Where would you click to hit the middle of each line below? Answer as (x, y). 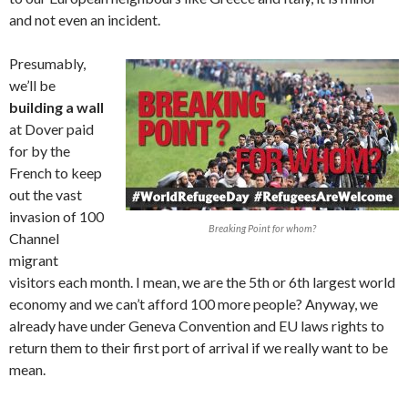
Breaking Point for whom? (262, 229)
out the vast (46, 195)
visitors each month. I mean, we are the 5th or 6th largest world (202, 282)
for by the (40, 151)
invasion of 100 (56, 217)
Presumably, (47, 64)
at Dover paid (51, 129)
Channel (34, 239)
